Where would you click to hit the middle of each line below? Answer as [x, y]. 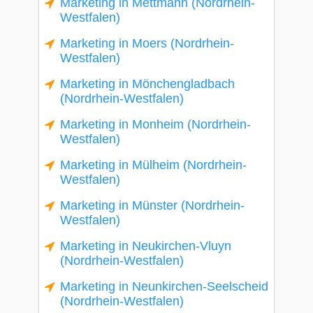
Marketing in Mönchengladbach [147, 84]
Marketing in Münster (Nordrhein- [152, 205]
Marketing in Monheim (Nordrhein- [155, 124]
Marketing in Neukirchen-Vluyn [146, 246]
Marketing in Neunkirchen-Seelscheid [164, 286]
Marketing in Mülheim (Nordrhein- [153, 165]
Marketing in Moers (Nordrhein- [147, 43]
